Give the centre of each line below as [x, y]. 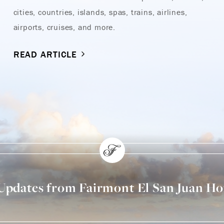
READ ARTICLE [45, 54]
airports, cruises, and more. [64, 27]
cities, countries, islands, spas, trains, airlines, [100, 12]
